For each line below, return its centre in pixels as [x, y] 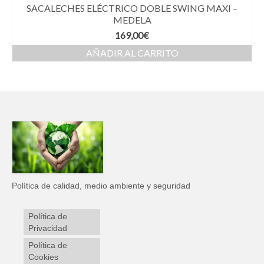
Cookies [43, 257]
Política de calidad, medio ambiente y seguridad [101, 186]
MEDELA [132, 20]
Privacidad [48, 228]
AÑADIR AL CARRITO [132, 53]
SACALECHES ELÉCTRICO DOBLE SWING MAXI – [132, 8]
